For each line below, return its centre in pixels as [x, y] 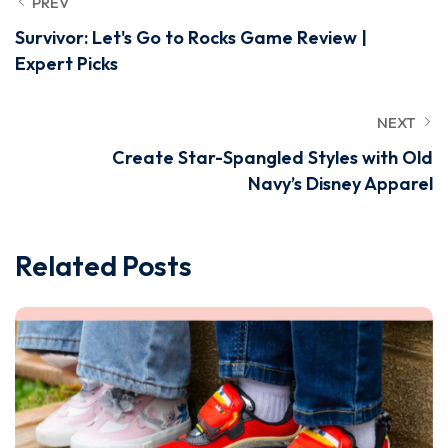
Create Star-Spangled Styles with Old [272, 157]
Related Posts [103, 265]
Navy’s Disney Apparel [340, 183]
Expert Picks [66, 63]
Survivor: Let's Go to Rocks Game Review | [191, 37]
